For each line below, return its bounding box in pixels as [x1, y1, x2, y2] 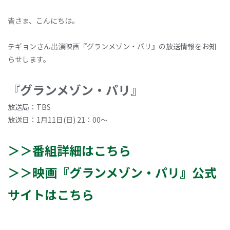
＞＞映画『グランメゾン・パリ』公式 [8, 163, 217, 181]
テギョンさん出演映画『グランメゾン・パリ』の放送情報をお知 [8, 41, 216, 51]
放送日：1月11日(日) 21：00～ [8, 114, 108, 125]
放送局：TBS [8, 102, 51, 112]
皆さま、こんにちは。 [8, 15, 79, 26]
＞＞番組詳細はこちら [8, 141, 131, 159]
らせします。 [8, 54, 50, 64]
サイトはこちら [8, 185, 94, 203]
